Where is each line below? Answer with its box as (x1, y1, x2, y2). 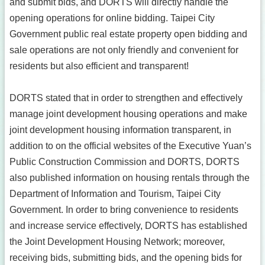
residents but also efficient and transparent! (9, 61, 189, 71)
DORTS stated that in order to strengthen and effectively (9, 93, 243, 103)
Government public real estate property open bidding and (9, 29, 247, 39)
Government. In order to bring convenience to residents (9, 205, 238, 215)
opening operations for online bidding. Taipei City (9, 13, 215, 23)
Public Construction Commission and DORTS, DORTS (9, 157, 240, 167)
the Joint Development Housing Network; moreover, (9, 237, 225, 247)
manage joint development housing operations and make (9, 109, 247, 119)
